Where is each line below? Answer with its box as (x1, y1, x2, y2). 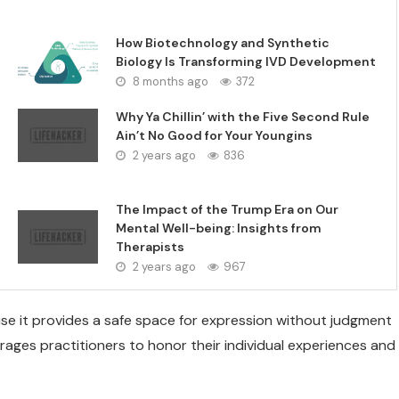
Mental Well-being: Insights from (116, 220, 322, 236)
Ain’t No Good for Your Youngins (116, 127, 313, 143)
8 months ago (130, 74, 209, 89)
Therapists (116, 239, 185, 255)
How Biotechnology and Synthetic (116, 35, 330, 51)
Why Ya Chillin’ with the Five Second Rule (116, 109, 370, 125)
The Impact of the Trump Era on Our (116, 201, 339, 217)
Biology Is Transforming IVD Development (116, 53, 377, 69)
